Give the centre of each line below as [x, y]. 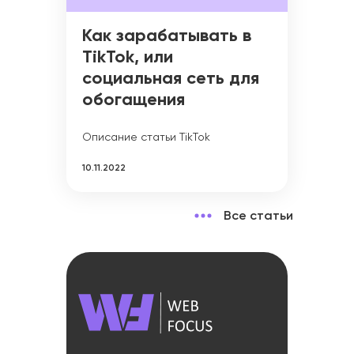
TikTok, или [128, 58]
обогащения [134, 101]
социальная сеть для [171, 79]
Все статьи [257, 217]
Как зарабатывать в [167, 37]
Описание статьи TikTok [146, 137]
